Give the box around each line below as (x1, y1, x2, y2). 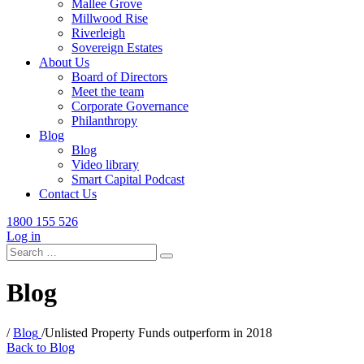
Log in (6, 229, 41, 243)
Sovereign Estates (71, 41, 162, 54)
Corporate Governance (71, 99, 188, 113)
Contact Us (39, 187, 97, 201)
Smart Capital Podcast (71, 172, 184, 186)
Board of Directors (71, 70, 167, 84)
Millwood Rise (71, 11, 148, 25)
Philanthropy (71, 114, 137, 128)
